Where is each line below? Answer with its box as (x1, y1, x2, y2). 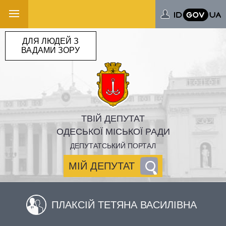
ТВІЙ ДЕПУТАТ (81, 114, 145, 124)
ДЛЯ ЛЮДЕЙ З (22, 36, 79, 45)
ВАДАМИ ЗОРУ (21, 45, 80, 54)
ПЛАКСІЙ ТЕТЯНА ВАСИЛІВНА (51, 199, 197, 210)
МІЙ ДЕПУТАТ (69, 160, 135, 172)
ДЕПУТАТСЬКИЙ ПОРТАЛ (70, 142, 156, 150)
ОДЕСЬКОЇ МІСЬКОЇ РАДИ (56, 127, 170, 137)
